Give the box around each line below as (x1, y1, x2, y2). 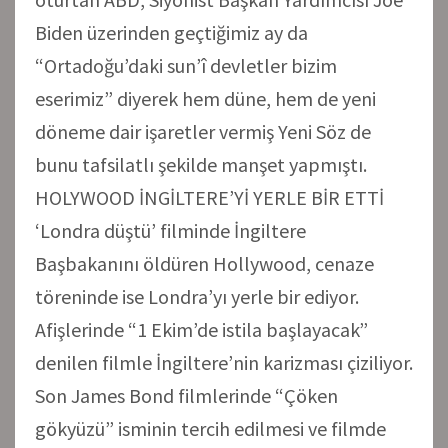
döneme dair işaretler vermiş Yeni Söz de (35, 118, 371, 144)
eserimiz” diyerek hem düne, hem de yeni (35, 85, 376, 111)
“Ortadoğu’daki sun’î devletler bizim (35, 52, 337, 78)
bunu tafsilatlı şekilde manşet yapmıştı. (35, 151, 367, 177)
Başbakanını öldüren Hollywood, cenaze (35, 250, 374, 276)
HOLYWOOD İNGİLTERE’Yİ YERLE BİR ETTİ (35, 184, 384, 210)
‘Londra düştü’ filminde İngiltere (35, 217, 306, 243)
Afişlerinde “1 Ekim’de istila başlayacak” (35, 316, 368, 342)
